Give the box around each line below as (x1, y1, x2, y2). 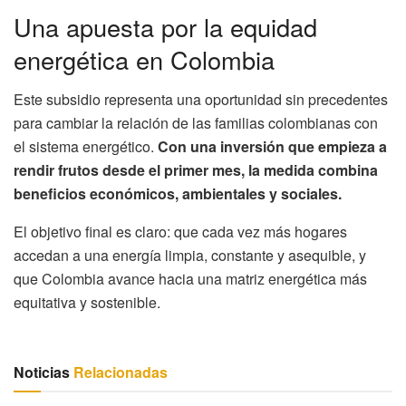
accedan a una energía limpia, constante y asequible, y (14, 245, 366, 266)
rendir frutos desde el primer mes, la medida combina (14, 159, 378, 181)
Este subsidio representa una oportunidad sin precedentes (14, 89, 388, 111)
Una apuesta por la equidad (14, 8, 317, 44)
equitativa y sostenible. (14, 292, 160, 314)
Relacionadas (70, 362, 168, 383)
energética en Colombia (14, 41, 275, 77)
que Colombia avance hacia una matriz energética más (14, 268, 367, 290)
